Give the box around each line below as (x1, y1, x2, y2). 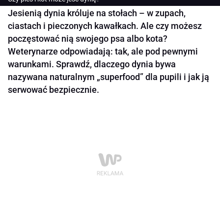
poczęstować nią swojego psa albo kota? (8, 33, 167, 44)
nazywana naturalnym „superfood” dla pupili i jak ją (8, 72, 209, 82)
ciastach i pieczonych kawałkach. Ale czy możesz (8, 21, 202, 31)
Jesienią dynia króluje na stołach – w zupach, (8, 8, 186, 19)
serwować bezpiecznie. (8, 84, 99, 95)
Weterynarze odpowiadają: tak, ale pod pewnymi (8, 46, 198, 57)
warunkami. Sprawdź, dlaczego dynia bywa (8, 59, 176, 70)
